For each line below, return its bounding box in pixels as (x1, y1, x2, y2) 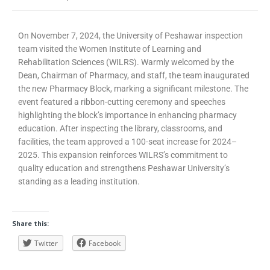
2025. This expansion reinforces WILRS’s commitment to (18, 149, 228, 160)
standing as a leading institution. (18, 176, 140, 186)
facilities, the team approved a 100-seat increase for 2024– (18, 136, 237, 146)
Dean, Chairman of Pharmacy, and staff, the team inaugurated (18, 70, 250, 80)
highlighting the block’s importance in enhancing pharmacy (18, 110, 237, 120)
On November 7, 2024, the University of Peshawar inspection (18, 30, 243, 40)
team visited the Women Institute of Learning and (18, 43, 201, 54)
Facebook (89, 238, 121, 248)
